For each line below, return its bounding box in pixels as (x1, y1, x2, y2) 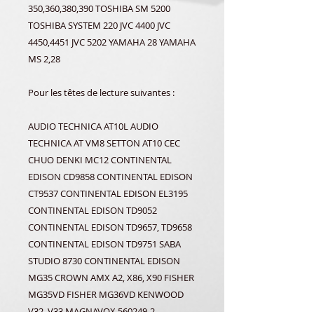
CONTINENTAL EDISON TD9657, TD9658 (28, 221, 192, 233)
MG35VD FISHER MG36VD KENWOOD (28, 288, 184, 301)
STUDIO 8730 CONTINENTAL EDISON (28, 254, 180, 267)
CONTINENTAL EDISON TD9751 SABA (28, 238, 181, 250)
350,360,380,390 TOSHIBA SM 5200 (28, 2, 170, 15)
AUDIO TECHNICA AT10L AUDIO (28, 120, 158, 132)
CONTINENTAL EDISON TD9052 (28, 204, 157, 217)
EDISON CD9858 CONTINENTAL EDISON (28, 170, 193, 183)
